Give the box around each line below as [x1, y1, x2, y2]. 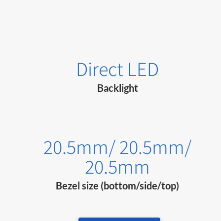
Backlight [97, 82, 138, 94]
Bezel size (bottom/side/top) [56, 180, 180, 192]
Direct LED [76, 56, 159, 82]
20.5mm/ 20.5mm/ [43, 134, 192, 160]
